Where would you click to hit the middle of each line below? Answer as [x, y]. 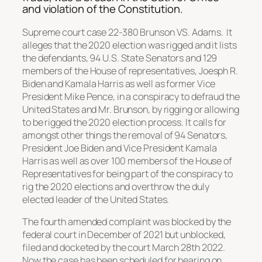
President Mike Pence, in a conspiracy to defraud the [131, 96]
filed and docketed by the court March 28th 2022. [124, 248]
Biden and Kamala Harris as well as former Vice [119, 83]
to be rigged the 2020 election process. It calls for [124, 122]
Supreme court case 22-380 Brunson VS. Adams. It [127, 32]
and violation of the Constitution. [103, 9]
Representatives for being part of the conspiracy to [127, 173]
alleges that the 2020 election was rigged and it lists [130, 45]
